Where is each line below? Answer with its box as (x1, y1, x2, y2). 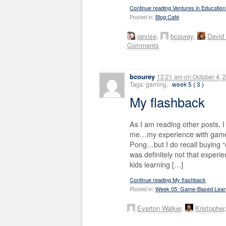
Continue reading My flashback (130, 175, 206, 184)
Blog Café (155, 12, 179, 21)
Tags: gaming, (130, 79, 169, 88)
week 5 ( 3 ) (172, 79, 204, 88)
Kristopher (195, 203, 224, 213)
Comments (127, 40, 159, 50)
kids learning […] (130, 159, 183, 169)
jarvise (137, 31, 156, 41)
